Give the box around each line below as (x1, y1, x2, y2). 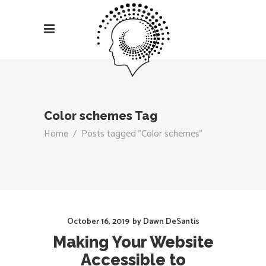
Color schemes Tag (44, 109, 157, 123)
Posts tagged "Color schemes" (81, 125, 202, 142)
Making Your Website (52, 233, 214, 251)
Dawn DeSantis (142, 215, 199, 229)
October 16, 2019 (66, 215, 129, 229)
